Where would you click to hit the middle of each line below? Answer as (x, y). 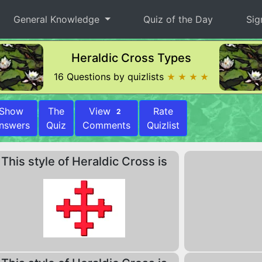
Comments (106, 125)
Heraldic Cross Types (131, 58)
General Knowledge (58, 19)
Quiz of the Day (178, 19)
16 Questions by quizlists (110, 77)
